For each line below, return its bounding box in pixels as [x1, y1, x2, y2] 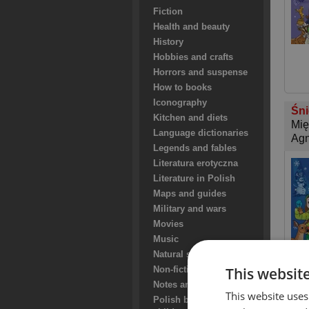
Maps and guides [153, 189, 226, 199]
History [153, 37, 183, 47]
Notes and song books [153, 280, 249, 290]
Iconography [153, 98, 207, 108]
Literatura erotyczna [153, 159, 238, 168]
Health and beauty [153, 22, 230, 32]
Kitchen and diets [153, 113, 228, 123]
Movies [153, 219, 183, 229]
